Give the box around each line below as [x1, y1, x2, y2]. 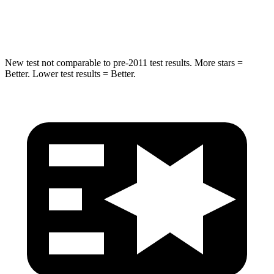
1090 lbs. [183, 18, 214, 28]
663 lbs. [141, 18, 168, 28]
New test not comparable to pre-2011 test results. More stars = [5, 57, 243, 68]
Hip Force [76, 18, 109, 28]
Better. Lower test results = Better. [5, 68, 136, 79]
